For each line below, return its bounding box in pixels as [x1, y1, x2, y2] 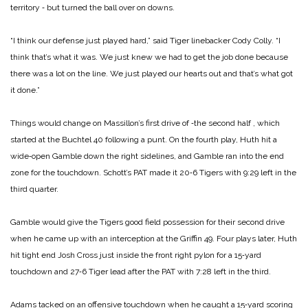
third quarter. [10, 184, 58, 195]
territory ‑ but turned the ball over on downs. [10, 3, 175, 13]
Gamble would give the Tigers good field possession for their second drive [10, 217, 285, 228]
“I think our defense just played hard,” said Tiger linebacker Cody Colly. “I [10, 36, 280, 46]
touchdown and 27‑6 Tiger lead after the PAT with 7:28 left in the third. [10, 267, 271, 277]
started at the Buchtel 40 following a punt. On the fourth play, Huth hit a [10, 135, 277, 145]
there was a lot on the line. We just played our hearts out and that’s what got [10, 69, 293, 79]
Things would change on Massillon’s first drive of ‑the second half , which [10, 118, 280, 129]
